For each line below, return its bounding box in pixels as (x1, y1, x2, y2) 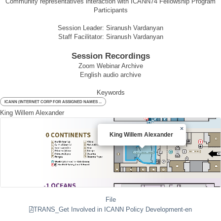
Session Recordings (71, 51, 150, 61)
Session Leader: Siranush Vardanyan (58, 24, 163, 32)
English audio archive (80, 71, 141, 78)
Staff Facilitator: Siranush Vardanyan (58, 33, 163, 40)
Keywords (96, 89, 125, 96)
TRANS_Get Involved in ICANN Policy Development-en (34, 206, 192, 214)
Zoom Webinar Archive (78, 62, 143, 70)
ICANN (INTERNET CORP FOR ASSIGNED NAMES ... (4, 99, 102, 104)
